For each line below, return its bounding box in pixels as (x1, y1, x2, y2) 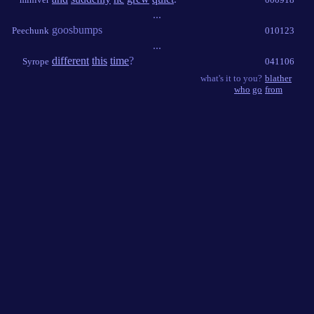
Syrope (22, 56, 49, 67)
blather (265, 73, 292, 83)
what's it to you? (200, 73, 262, 83)
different (52, 55, 89, 67)
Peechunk (12, 25, 49, 36)
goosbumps (52, 24, 102, 36)
